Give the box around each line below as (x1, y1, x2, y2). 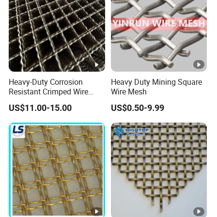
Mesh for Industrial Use (9, 96, 88, 107)
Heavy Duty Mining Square (110, 77, 202, 88)
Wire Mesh (110, 86, 147, 97)
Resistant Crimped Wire (9, 86, 89, 97)
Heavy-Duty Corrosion (9, 77, 83, 88)
